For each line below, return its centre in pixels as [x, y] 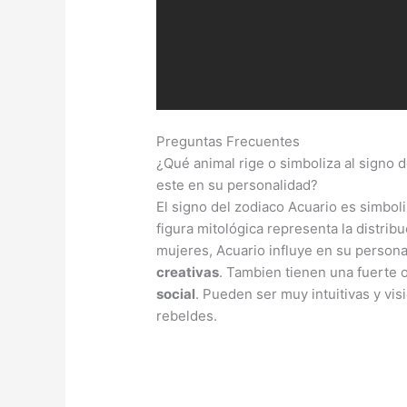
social [176, 293]
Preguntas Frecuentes [228, 141]
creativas [188, 272]
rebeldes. [187, 315]
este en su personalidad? [238, 184]
